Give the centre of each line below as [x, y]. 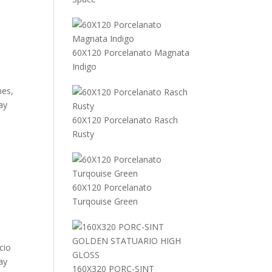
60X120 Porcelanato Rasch [125, 120]
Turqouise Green [105, 201]
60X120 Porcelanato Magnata [131, 53]
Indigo [85, 66]
